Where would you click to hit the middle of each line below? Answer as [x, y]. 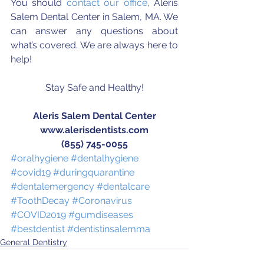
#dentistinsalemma [109, 229]
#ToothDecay [40, 201]
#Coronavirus [102, 201]
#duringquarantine [94, 172]
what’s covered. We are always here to [94, 45]
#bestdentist [38, 229]
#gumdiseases [101, 215]
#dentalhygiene [105, 158]
